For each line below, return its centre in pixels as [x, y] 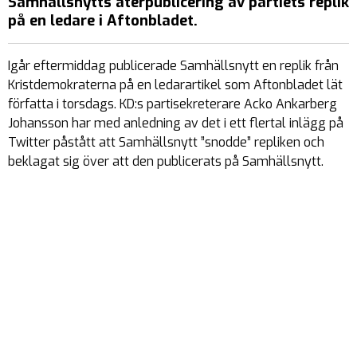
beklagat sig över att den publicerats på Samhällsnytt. [166, 161]
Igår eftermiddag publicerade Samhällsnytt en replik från [173, 66]
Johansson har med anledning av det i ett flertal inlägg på [176, 123]
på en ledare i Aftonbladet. [103, 21]
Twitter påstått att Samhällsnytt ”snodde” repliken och [166, 142]
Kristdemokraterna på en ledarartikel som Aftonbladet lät [175, 85]
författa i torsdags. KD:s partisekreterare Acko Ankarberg [173, 104]
